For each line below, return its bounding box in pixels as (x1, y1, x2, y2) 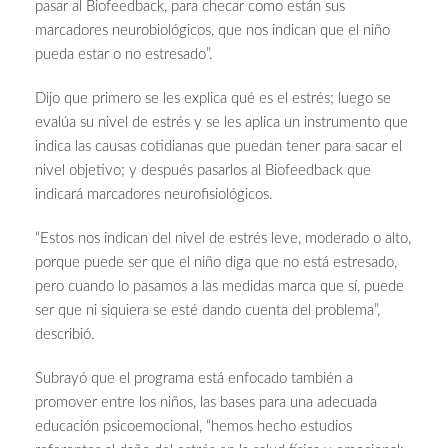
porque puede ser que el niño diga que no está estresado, (35, 255, 397, 271)
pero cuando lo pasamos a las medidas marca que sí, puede (35, 279, 404, 295)
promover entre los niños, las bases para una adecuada (35, 395, 377, 411)
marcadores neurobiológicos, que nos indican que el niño (35, 23, 390, 39)
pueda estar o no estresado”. (35, 47, 213, 63)
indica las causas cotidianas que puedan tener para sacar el (35, 139, 402, 155)
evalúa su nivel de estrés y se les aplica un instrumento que (35, 115, 408, 131)
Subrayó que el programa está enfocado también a (35, 371, 353, 387)
